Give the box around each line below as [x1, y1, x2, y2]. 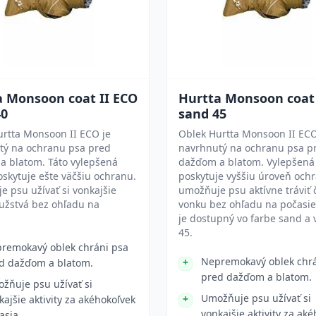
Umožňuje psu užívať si [201, 291, 311, 305]
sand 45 [178, 105, 226, 122]
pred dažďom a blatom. [201, 270, 312, 284]
